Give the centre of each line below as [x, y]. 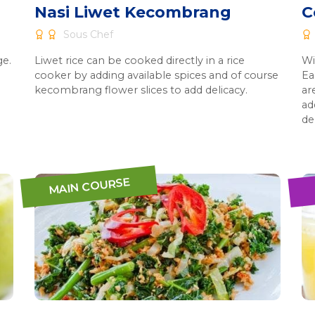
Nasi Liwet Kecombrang [133, 12]
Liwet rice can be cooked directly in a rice [140, 60]
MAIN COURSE [89, 186]
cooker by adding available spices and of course [156, 75]
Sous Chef [87, 34]
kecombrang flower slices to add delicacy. [141, 90]
